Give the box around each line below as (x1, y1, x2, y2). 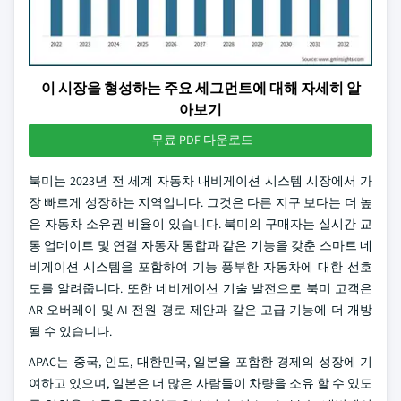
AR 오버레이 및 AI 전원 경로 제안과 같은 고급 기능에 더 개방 (29, 302, 372, 318)
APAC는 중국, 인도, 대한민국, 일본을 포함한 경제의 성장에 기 (29, 354, 372, 370)
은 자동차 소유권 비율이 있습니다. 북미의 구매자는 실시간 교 (29, 216, 372, 232)
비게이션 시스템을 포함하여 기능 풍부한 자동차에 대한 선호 (29, 259, 372, 275)
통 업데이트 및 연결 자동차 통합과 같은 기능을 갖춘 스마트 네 (29, 237, 372, 253)
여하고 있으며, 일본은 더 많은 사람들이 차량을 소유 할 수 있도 (29, 375, 372, 391)
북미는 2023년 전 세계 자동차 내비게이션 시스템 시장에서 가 (29, 173, 372, 189)
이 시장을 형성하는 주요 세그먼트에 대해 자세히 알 (40, 79, 361, 98)
